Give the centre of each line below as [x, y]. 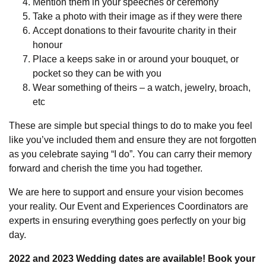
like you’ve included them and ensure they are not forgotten [133, 140]
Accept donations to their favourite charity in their [134, 30]
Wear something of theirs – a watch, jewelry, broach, [142, 87]
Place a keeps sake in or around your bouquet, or [136, 59]
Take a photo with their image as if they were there [137, 16]
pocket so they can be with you [97, 73]
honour [47, 45]
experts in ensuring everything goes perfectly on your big [127, 220]
